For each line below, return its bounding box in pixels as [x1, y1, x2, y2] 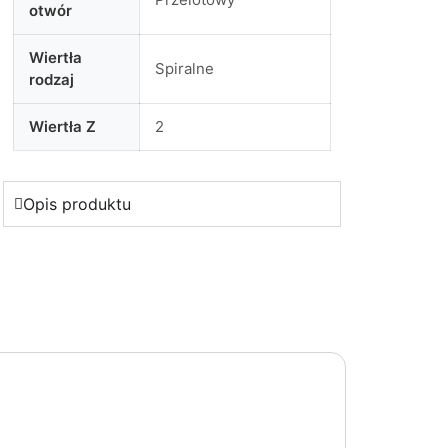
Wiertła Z [28, 117, 96, 136]
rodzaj [28, 70, 74, 89]
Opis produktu [22, 194, 131, 214]
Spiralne [154, 59, 214, 78]
